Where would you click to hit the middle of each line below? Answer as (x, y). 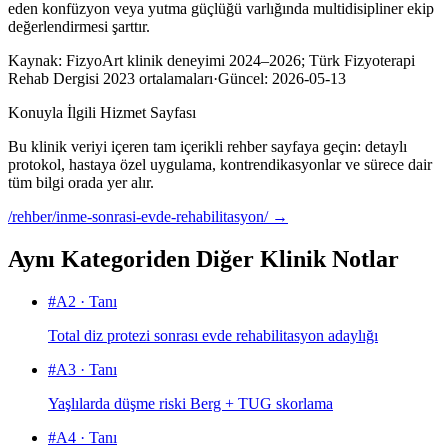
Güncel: (245, 79)
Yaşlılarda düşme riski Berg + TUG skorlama (190, 404)
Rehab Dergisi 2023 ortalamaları (110, 79)
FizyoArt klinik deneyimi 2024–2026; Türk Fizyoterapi (240, 61)
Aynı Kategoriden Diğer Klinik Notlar (203, 259)
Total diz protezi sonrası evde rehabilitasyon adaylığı (213, 336)
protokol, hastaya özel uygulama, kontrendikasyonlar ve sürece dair (220, 165)
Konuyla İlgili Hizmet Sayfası (102, 113)
